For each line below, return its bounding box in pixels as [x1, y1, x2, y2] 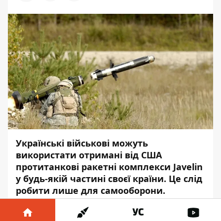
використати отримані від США [16, 149, 162, 161]
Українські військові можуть [16, 137, 148, 149]
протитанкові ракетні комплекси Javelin [16, 161, 203, 173]
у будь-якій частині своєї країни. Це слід [16, 173, 202, 184]
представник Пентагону [78, 204, 184, 216]
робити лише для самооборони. [16, 184, 168, 196]
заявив [48, 204, 78, 216]
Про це [16, 204, 48, 216]
